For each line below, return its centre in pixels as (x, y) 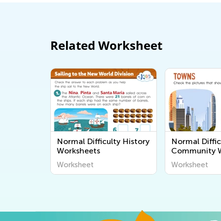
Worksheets (78, 151)
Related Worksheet (106, 45)
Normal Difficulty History (103, 141)
